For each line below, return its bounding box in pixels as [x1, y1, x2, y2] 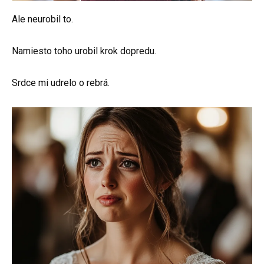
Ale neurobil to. [12, 14, 73, 25]
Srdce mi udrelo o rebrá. [12, 77, 110, 89]
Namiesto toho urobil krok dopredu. [12, 45, 156, 57]
